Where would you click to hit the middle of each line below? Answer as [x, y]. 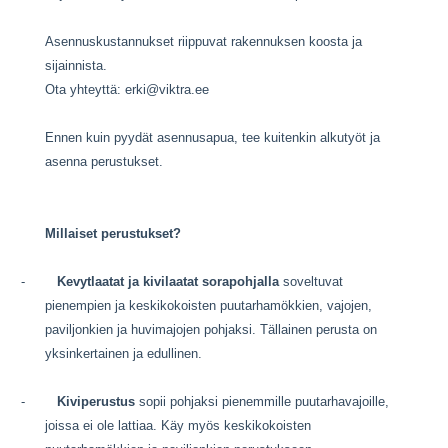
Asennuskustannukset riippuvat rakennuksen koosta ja [203, 41]
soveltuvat [311, 281]
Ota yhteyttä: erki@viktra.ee [127, 89]
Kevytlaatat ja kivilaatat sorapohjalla [168, 281]
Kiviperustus [96, 401]
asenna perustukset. [104, 161]
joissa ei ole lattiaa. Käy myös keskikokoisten [178, 425]
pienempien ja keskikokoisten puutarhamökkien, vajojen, [208, 305]
